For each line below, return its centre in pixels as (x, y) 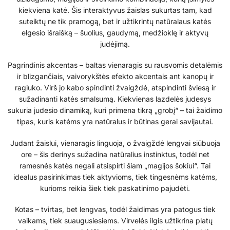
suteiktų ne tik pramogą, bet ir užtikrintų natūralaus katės (115, 21)
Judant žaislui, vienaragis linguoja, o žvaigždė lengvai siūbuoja (115, 143)
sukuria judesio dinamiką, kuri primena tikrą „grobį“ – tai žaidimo (115, 110)
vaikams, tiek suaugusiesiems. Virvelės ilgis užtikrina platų (115, 221)
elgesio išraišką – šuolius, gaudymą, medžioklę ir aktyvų (115, 32)
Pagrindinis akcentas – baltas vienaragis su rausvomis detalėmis (115, 65)
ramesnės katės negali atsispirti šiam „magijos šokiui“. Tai (115, 165)
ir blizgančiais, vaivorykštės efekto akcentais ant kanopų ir (115, 76)
